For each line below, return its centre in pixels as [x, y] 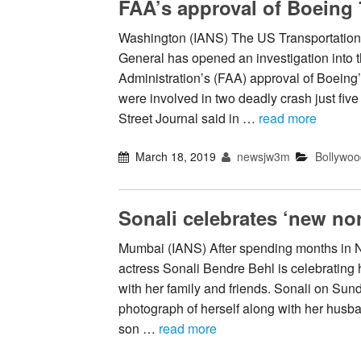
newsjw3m [262, 157]
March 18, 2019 [176, 157]
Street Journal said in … [189, 118]
